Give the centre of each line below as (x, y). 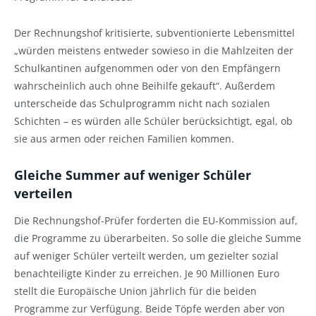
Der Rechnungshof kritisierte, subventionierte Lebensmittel (154, 32)
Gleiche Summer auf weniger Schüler (133, 175)
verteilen (43, 193)
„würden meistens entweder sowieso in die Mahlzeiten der (154, 50)
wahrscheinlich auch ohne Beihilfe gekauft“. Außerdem (145, 85)
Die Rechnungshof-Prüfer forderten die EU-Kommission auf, (156, 221)
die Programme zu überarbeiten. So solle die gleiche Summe (158, 238)
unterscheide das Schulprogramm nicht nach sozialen (142, 103)
